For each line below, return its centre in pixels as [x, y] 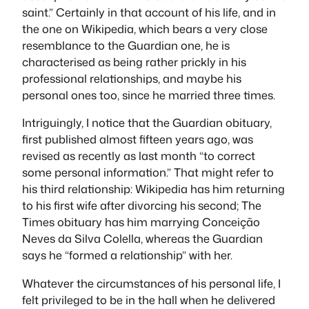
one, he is [204, 46]
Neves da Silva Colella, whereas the [117, 239]
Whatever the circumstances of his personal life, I [151, 283]
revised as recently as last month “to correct [139, 156]
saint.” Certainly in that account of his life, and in [149, 12]
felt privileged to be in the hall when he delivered [149, 299]
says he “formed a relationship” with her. [127, 255]
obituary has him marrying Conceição [157, 222]
